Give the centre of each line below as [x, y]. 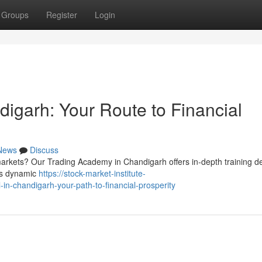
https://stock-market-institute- [92, 173]
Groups [15, 15]
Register [62, 15]
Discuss [44, 150]
